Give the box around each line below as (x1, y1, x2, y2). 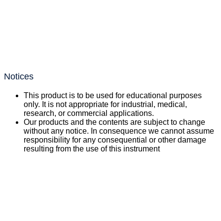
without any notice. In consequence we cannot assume (24, 127, 214, 135)
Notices (4, 72, 34, 81)
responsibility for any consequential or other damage (24, 136, 206, 144)
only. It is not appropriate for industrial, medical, (24, 100, 187, 109)
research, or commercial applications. (24, 109, 154, 117)
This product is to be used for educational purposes (24, 91, 202, 100)
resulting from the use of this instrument (24, 145, 160, 153)
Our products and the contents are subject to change (24, 118, 205, 126)
